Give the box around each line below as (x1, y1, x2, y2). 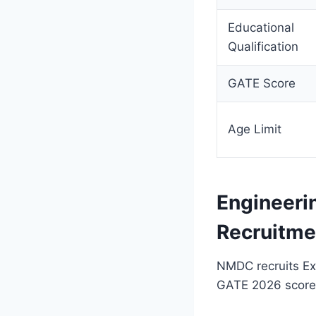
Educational (228, 20, 294, 35)
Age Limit (228, 121, 281, 136)
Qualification (228, 39, 298, 54)
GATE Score (228, 75, 296, 90)
